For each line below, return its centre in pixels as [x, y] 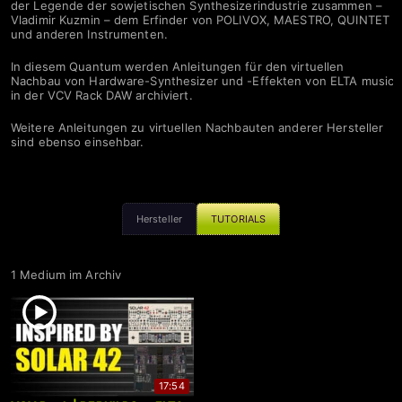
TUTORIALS [239, 219]
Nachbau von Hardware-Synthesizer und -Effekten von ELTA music [203, 81]
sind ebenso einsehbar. [78, 142]
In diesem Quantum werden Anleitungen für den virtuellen [178, 67]
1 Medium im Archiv [66, 275]
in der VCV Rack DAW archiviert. [102, 96]
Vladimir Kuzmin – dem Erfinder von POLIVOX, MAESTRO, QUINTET [201, 20]
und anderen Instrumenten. [89, 35]
